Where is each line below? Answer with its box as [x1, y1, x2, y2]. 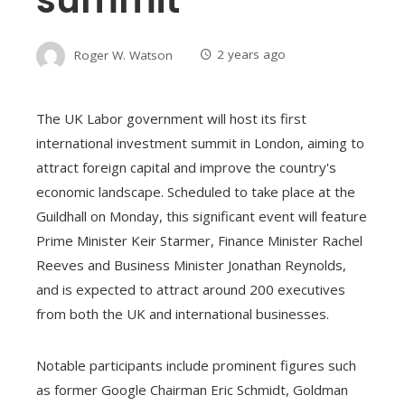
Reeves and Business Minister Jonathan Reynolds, [36, 255, 346, 274]
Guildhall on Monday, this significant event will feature [36, 206, 367, 225]
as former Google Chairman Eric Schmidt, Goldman [36, 380, 348, 399]
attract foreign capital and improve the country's [36, 157, 336, 176]
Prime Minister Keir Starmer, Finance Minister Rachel [36, 231, 363, 250]
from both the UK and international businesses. [36, 304, 329, 323]
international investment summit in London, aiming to [36, 133, 364, 152]
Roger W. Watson [74, 46, 173, 63]
